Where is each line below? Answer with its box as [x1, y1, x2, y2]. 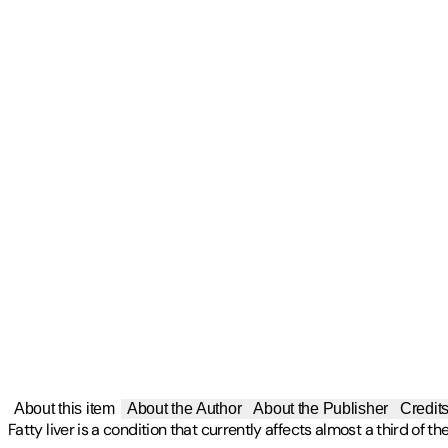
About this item [14, 399, 115, 417]
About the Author [126, 399, 242, 417]
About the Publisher [253, 399, 389, 417]
